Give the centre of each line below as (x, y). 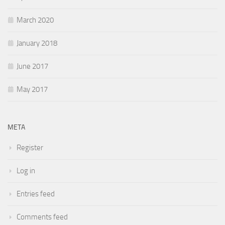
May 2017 (32, 89)
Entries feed (36, 194)
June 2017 (32, 66)
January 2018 (37, 43)
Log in (26, 171)
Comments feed (42, 217)
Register (30, 147)
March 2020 (35, 20)
